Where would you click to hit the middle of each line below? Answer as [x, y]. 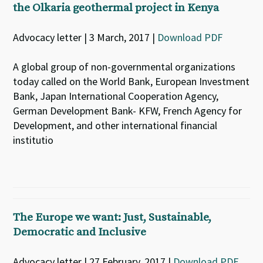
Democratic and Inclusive [80, 232]
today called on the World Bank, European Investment [131, 81]
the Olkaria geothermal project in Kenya [116, 8]
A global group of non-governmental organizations [124, 67]
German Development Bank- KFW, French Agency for [128, 111]
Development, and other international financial [115, 125]
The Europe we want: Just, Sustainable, [112, 218]
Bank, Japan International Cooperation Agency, [116, 96]
